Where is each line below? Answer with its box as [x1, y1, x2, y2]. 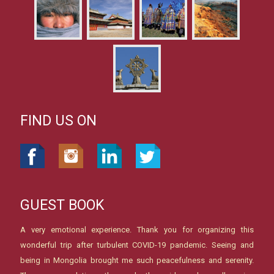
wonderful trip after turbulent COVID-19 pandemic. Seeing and [20, 240, 254, 250]
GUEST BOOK [20, 196, 104, 213]
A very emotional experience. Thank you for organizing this [20, 224, 254, 234]
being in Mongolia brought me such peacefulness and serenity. [20, 255, 254, 265]
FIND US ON [20, 112, 97, 129]
